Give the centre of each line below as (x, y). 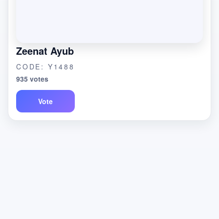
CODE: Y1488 (45, 66)
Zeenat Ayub (45, 51)
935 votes (32, 79)
